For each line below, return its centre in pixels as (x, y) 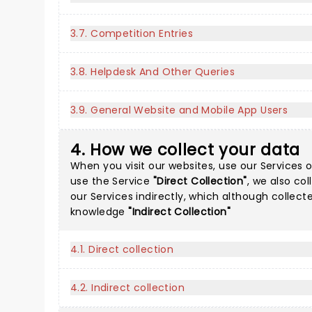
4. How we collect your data (186, 150)
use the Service (112, 181)
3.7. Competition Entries (132, 33)
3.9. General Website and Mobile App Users (179, 110)
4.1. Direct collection (122, 249)
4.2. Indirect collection (128, 288)
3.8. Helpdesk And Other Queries (153, 72)
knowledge (100, 212)
